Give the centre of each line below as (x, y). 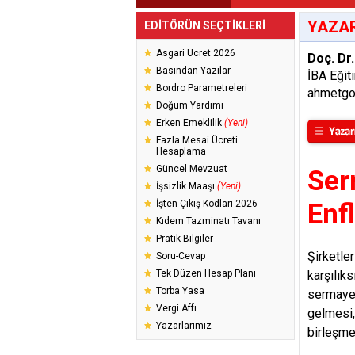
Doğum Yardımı (190, 105)
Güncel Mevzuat (192, 169)
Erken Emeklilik (190, 123)
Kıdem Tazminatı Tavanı (208, 221)
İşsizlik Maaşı (187, 186)
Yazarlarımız (184, 326)
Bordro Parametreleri (202, 88)
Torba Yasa (180, 291)
